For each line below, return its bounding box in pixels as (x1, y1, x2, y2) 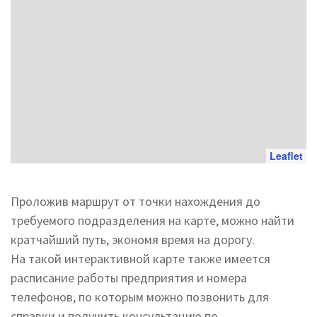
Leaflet (270, 149, 303, 163)
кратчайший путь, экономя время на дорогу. (11, 231, 255, 248)
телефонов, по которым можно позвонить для (11, 289, 269, 305)
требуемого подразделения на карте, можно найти (11, 212, 294, 229)
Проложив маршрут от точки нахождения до (11, 193, 260, 209)
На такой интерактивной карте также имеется (11, 250, 270, 267)
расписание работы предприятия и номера (11, 270, 247, 286)
